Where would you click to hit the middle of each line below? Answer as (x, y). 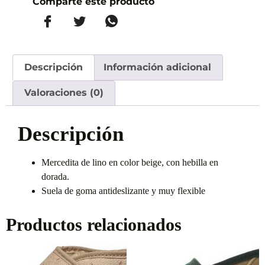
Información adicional (157, 67)
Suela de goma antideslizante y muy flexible (123, 191)
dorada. (55, 177)
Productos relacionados (94, 225)
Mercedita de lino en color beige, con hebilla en (130, 163)
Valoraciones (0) (64, 93)
